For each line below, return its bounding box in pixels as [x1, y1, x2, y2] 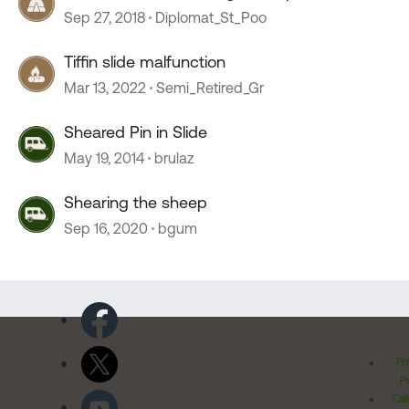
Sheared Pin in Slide [64, 122, 207, 142]
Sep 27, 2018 [64, 9, 145, 26]
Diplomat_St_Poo [155, 9, 267, 26]
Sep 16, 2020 [64, 220, 148, 236]
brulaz [154, 150, 194, 166]
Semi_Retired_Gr [156, 79, 264, 96]
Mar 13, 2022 [64, 79, 146, 96]
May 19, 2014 [64, 150, 144, 166]
